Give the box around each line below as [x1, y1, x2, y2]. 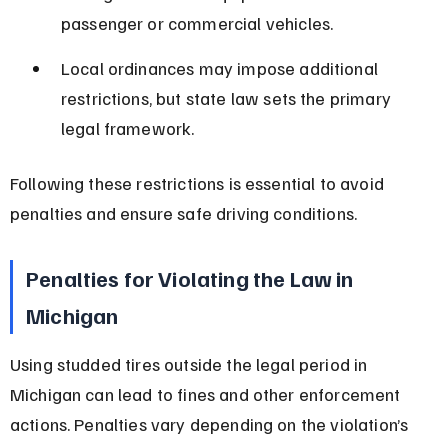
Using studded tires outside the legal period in [9, 352, 372, 375]
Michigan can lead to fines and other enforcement [9, 382, 405, 405]
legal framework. [60, 116, 195, 139]
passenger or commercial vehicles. [60, 11, 334, 34]
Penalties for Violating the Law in [26, 263, 358, 292]
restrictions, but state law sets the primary [60, 86, 396, 109]
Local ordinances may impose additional [60, 56, 383, 79]
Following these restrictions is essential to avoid [9, 171, 389, 194]
